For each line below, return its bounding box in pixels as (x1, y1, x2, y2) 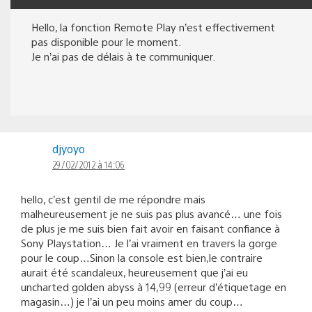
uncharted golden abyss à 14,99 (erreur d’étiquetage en (21, 279, 286, 293)
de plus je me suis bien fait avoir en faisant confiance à (21, 221, 280, 235)
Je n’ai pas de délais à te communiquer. (31, 49, 215, 63)
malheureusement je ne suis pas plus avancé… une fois (21, 206, 282, 220)
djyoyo (52, 141, 85, 156)
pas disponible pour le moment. (31, 34, 181, 48)
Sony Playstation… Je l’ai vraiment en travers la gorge (21, 235, 277, 249)
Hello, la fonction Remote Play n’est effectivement (31, 19, 275, 33)
